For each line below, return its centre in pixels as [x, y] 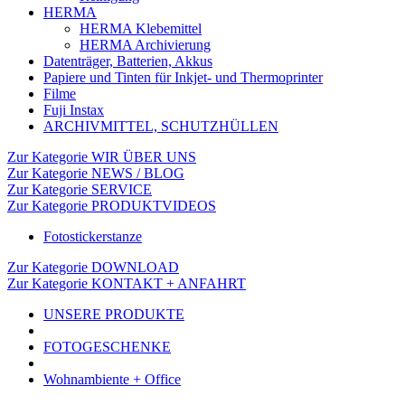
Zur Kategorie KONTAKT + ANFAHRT [127, 283]
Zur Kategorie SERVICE [80, 189]
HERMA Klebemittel [141, 28]
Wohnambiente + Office [112, 379]
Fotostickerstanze [93, 236]
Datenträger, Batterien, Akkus [128, 61]
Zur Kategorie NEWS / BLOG [96, 173]
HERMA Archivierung [145, 45]
